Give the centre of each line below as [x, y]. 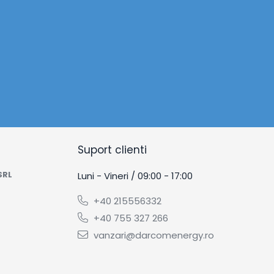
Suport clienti [112, 150]
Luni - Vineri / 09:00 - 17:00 [135, 176]
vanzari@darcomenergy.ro [153, 235]
